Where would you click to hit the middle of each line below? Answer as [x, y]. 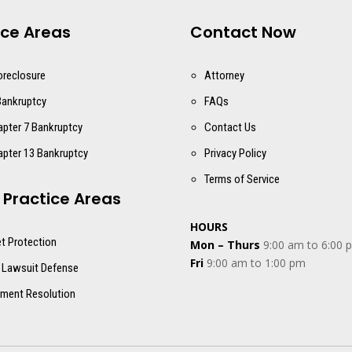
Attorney [224, 75]
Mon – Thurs [225, 244]
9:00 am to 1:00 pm [254, 262]
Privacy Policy [235, 153]
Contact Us [230, 127]
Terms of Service [242, 179]
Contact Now [243, 32]
